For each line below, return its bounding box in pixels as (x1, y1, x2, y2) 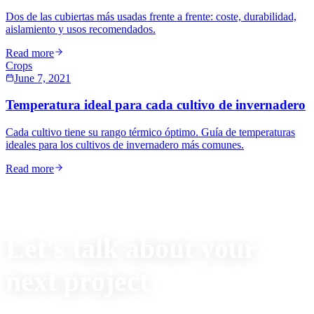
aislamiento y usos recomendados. (6, 22, 156, 35)
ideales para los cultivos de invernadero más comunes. (6, 138, 244, 151)
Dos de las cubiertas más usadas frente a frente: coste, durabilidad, (6, 10, 296, 22)
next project (6, 266, 149, 298)
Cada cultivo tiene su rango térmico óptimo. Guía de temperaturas (6, 125, 295, 138)
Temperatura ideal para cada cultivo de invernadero (6, 97, 306, 113)
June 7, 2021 (14, 71, 71, 84)
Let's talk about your (6, 233, 256, 265)
